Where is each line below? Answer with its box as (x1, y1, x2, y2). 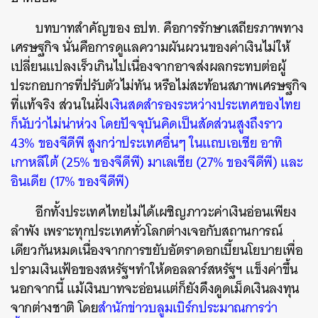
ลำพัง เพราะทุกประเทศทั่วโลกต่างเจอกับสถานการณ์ (11, 219, 283, 243)
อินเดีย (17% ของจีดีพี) (11, 170, 129, 193)
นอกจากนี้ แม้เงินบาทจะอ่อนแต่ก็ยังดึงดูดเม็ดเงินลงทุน (11, 277, 300, 300)
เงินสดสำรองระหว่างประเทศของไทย (109, 93, 301, 116)
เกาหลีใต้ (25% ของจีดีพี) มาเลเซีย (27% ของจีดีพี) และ (11, 150, 303, 174)
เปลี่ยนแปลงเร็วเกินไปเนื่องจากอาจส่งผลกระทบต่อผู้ (11, 55, 286, 78)
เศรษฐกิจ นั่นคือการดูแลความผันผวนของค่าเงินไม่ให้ (11, 35, 290, 59)
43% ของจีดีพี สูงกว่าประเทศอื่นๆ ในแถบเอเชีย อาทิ (11, 131, 283, 155)
